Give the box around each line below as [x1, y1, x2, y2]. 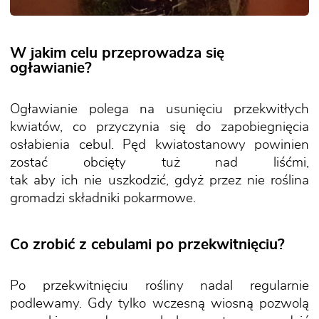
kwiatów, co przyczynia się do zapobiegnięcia [10, 120, 309, 134]
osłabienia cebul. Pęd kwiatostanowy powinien [10, 137, 309, 152]
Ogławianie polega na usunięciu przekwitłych [10, 102, 309, 116]
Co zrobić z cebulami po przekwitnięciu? [10, 236, 285, 252]
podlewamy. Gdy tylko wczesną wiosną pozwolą [10, 296, 309, 310]
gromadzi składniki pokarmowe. [10, 191, 196, 205]
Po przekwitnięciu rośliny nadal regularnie [10, 278, 309, 293]
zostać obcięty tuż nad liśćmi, [10, 155, 309, 169]
